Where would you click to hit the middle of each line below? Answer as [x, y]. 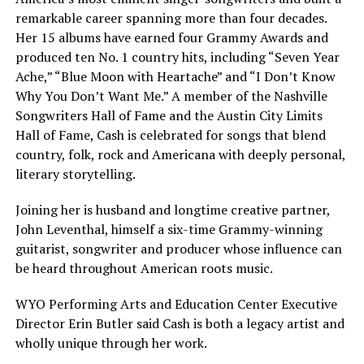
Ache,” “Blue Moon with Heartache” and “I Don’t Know [175, 76]
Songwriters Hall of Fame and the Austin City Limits [169, 115]
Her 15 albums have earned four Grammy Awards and [171, 37]
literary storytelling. [75, 173]
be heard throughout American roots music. [144, 268]
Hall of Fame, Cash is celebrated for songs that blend [170, 134]
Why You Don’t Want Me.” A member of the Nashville [171, 95]
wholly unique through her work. [112, 342]
